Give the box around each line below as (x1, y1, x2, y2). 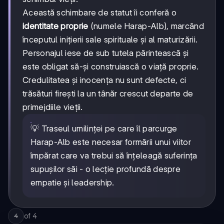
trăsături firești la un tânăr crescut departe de (22, 88, 193, 99)
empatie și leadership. (30, 177, 114, 188)
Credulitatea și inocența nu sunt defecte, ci (22, 75, 186, 85)
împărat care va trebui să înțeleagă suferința (30, 150, 197, 161)
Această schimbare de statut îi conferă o (22, 7, 176, 18)
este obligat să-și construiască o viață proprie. (22, 61, 199, 72)
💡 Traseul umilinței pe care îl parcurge (30, 123, 177, 134)
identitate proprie (22, 21, 88, 31)
